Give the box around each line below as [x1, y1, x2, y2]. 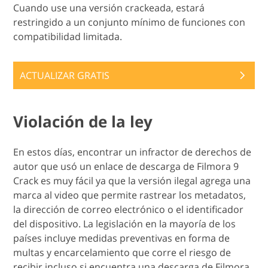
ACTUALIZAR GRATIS [20, 68, 110, 82]
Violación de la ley [13, 110, 153, 132]
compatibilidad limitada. [13, 29, 123, 43]
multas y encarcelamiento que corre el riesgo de [13, 245, 232, 259]
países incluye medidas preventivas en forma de [13, 231, 230, 245]
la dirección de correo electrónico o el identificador [13, 202, 244, 216]
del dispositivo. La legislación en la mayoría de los [13, 217, 236, 230]
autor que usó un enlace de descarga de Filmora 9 [13, 159, 239, 173]
